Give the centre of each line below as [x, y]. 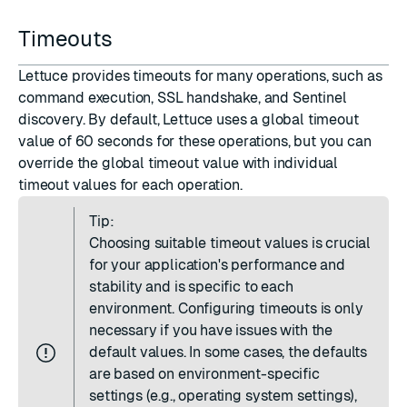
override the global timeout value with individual [179, 163]
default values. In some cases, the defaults [228, 352]
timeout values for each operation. [130, 185]
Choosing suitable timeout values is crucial [230, 243]
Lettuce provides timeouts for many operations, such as [200, 76]
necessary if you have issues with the [211, 330]
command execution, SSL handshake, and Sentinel [183, 98]
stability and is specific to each [191, 287]
